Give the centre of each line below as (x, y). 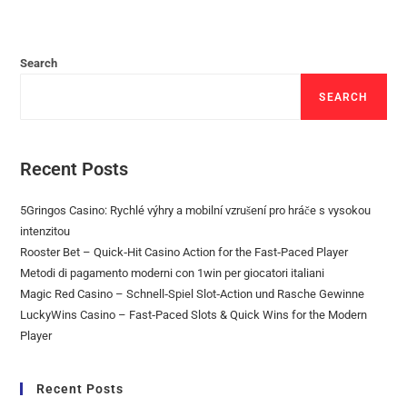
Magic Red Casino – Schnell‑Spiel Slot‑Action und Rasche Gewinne (193, 294)
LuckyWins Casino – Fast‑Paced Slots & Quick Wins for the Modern (194, 315)
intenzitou (45, 231)
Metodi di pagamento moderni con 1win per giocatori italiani (173, 273)
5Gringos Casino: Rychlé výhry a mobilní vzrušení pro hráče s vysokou (196, 210)
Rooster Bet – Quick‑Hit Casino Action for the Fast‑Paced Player (184, 252)
